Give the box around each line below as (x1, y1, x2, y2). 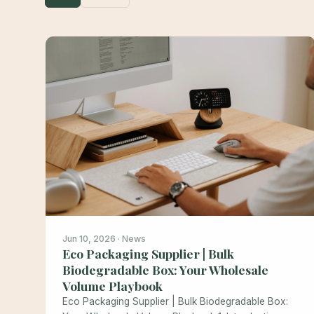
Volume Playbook (62, 278, 163, 294)
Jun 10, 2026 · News (62, 233, 146, 245)
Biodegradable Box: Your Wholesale (62, 261, 268, 278)
